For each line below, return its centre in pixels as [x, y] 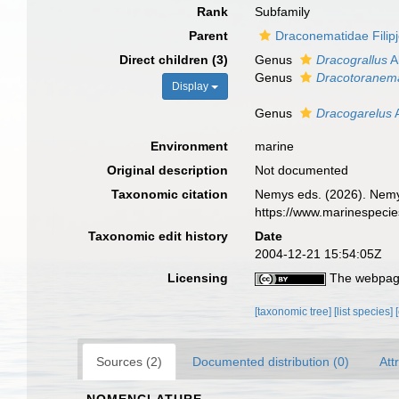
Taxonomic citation [170, 194]
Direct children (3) [174, 60]
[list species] [365, 312]
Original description [168, 170]
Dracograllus [352, 60]
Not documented [302, 170]
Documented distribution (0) [271, 362]
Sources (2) [129, 362]
